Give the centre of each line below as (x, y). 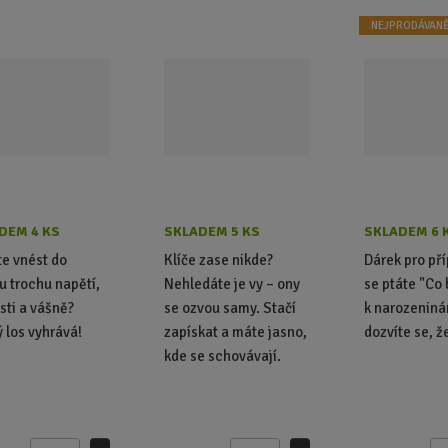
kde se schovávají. (223, 355)
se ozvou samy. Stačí (230, 307)
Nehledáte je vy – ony (232, 283)
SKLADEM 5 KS (212, 231)
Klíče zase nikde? (219, 259)
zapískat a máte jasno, (236, 331)
